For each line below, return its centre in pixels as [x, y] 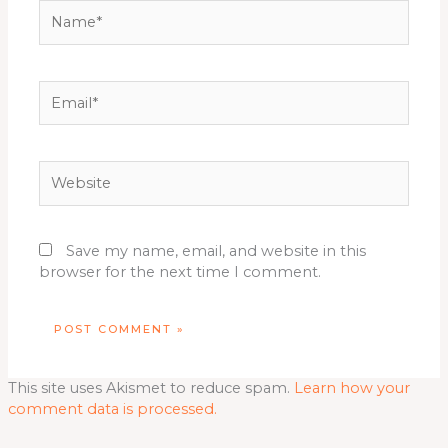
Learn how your [351, 388]
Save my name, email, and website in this [216, 251]
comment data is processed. [112, 409]
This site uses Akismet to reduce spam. [150, 388]
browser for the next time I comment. [180, 272]
